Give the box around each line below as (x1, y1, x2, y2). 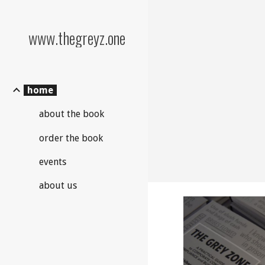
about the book (39, 108, 104, 120)
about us (39, 179, 77, 191)
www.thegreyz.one (28, 26, 125, 50)
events (39, 156, 66, 167)
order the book (39, 132, 103, 144)
